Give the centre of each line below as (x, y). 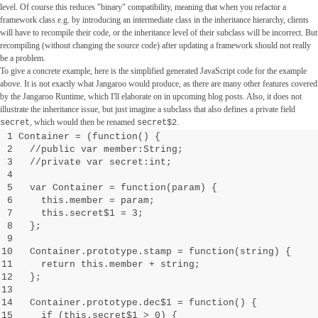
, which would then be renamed (83, 122)
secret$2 (157, 123)
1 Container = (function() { (83, 137)
